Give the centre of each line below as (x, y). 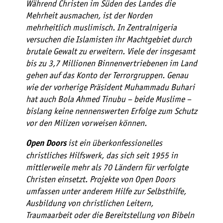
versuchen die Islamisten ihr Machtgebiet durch (109, 40)
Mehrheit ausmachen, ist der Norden (89, 16)
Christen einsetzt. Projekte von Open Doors (101, 179)
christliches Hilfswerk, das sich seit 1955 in (102, 156)
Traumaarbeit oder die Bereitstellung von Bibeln (110, 215)
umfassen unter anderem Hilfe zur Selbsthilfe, (106, 191)
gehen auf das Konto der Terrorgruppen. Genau (107, 75)
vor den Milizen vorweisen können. (86, 123)
